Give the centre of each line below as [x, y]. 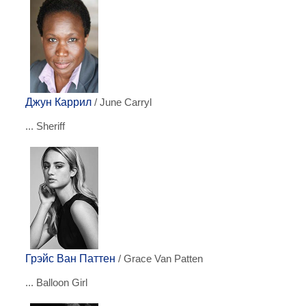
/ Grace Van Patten [159, 259]
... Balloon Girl [56, 282]
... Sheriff [45, 126]
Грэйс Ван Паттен [70, 259]
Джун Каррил [58, 102]
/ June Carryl [122, 102]
